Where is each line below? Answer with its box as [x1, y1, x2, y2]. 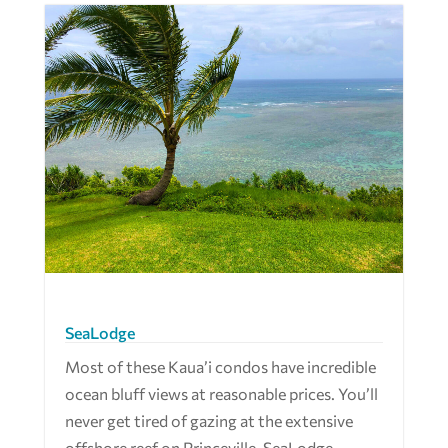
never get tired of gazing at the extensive [64, 411, 353, 431]
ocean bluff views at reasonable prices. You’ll [64, 384, 378, 404]
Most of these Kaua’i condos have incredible [64, 357, 376, 377]
